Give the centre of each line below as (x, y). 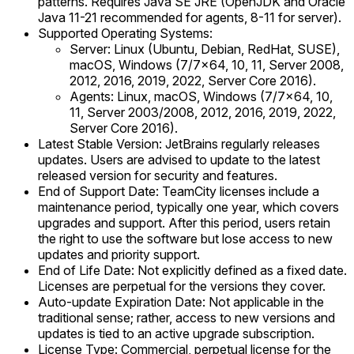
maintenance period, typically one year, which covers (188, 207)
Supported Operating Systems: (125, 33)
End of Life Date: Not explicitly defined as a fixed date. (192, 270)
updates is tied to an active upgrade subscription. (176, 333)
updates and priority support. (119, 254)
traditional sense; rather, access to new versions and (186, 317)
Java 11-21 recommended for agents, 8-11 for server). (190, 17)
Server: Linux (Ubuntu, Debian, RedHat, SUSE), (205, 49)
